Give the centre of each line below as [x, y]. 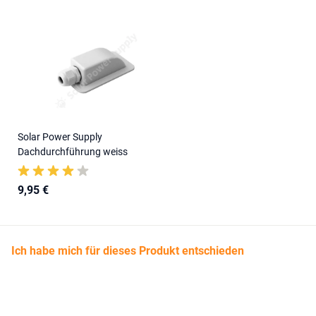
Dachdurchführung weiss [73, 152]
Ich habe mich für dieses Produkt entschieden [128, 251]
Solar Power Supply [60, 137]
